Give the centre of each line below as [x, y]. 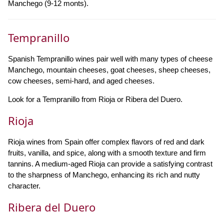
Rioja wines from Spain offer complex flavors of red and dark [106, 142]
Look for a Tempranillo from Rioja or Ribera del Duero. [95, 99]
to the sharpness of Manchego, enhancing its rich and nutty [104, 175]
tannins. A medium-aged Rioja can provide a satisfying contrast [110, 164]
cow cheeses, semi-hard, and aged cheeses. [81, 81]
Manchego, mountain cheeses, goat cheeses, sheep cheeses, [109, 70]
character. [24, 186]
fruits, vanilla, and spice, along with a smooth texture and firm [107, 153]
